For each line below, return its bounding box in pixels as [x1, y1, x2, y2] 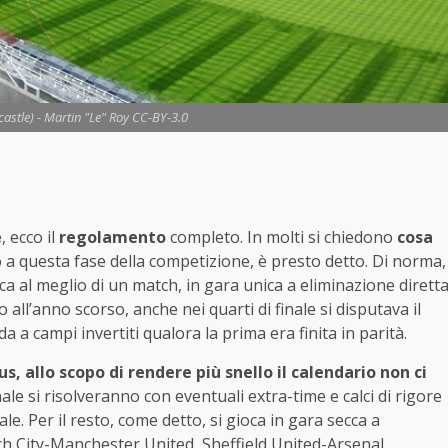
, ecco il [2, 225, 59, 248]
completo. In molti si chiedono [166, 225, 393, 248]
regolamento [59, 225, 166, 248]
